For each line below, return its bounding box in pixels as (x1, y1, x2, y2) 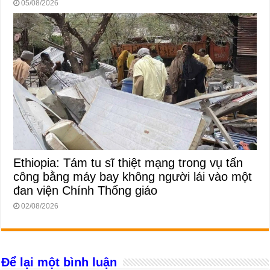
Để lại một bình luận (1, 255, 118, 269)
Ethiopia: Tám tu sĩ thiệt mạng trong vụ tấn (13, 155, 243, 169)
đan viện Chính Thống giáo (13, 183, 158, 197)
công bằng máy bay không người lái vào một (13, 169, 253, 183)
